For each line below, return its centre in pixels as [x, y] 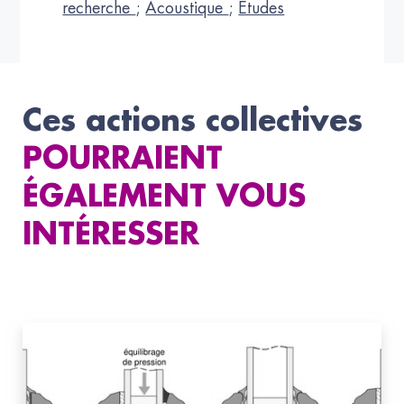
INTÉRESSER [111, 236]
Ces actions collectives [193, 123]
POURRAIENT [123, 161]
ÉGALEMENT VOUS [164, 198]
